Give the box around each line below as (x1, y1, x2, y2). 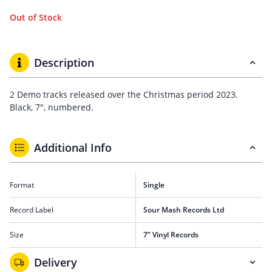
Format (10, 180, 34, 190)
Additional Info (34, 140, 112, 155)
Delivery (34, 255, 77, 270)
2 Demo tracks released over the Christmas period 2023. (10, 89, 238, 100)
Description (34, 55, 94, 70)
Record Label (10, 205, 53, 215)
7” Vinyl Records (143, 229, 199, 240)
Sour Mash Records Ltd (143, 205, 224, 215)
